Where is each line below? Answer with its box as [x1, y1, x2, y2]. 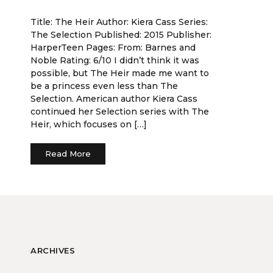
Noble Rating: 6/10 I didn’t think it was [30, 55, 199, 66]
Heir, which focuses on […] [30, 119, 147, 130]
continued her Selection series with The [30, 106, 209, 117]
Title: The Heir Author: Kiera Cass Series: [30, 16, 208, 27]
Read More [45, 149, 91, 158]
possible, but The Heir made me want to [30, 68, 209, 79]
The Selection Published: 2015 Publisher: [30, 29, 211, 40]
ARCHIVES [30, 246, 75, 255]
